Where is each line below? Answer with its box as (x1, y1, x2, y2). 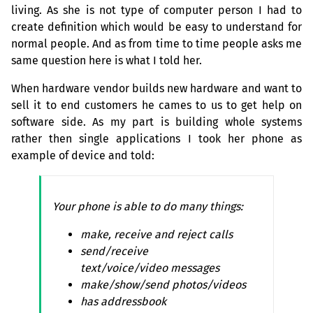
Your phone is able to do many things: (52, 200, 243, 214)
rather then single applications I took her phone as (11, 132, 302, 146)
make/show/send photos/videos (80, 278, 246, 292)
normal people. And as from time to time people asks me (11, 37, 302, 51)
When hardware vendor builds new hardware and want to (11, 82, 302, 96)
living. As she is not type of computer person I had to (11, 3, 302, 17)
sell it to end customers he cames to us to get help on (11, 99, 302, 112)
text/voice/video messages (80, 261, 219, 275)
